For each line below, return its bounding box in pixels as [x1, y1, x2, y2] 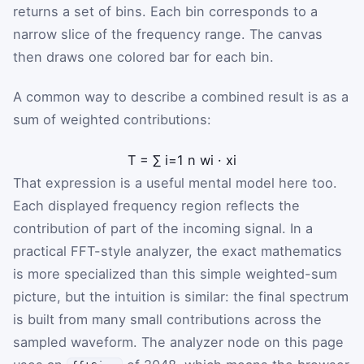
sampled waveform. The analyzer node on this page [13, 333, 344, 350]
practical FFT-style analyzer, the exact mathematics [13, 242, 342, 259]
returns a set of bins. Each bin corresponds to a [13, 2, 318, 19]
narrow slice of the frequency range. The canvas [13, 25, 323, 42]
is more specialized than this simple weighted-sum [13, 265, 337, 282]
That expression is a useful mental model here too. [13, 174, 337, 191]
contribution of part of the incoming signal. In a [13, 219, 313, 236]
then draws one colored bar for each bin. [13, 48, 274, 65]
